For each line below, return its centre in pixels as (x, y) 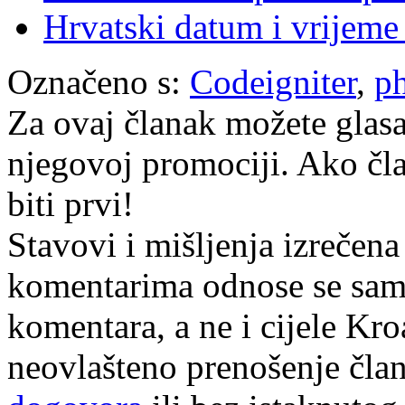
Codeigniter (273, 82)
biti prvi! (71, 204)
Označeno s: (99, 82)
